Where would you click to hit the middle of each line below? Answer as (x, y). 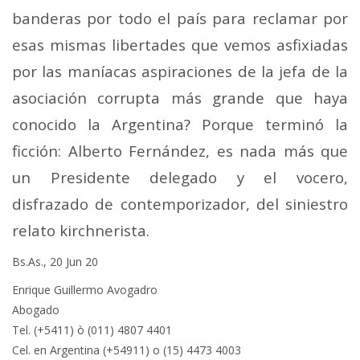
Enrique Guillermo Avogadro (85, 289)
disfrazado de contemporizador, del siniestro (180, 203)
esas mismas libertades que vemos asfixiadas (180, 44)
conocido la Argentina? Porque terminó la (180, 124)
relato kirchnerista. (81, 230)
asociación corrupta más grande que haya (180, 97)
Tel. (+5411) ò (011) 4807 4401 (92, 329)
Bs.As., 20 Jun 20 (55, 261)
